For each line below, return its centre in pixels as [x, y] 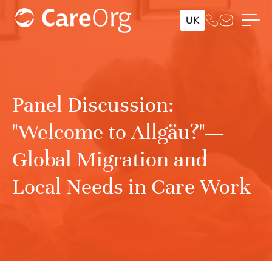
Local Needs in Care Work [131, 186]
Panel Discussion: [93, 104]
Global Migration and [110, 159]
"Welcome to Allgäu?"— [118, 132]
